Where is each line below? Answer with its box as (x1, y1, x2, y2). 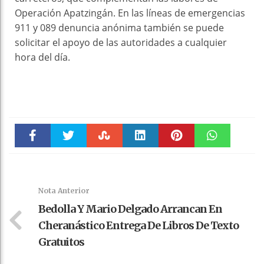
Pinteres (161, 156, 192, 166)
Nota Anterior (38, 186, 90, 196)
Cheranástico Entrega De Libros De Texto (38, 219, 239, 233)
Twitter (55, 156, 82, 166)
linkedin (125, 156, 156, 166)
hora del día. (15, 51, 70, 64)
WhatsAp (196, 156, 229, 166)
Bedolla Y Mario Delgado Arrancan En (38, 202, 222, 216)
